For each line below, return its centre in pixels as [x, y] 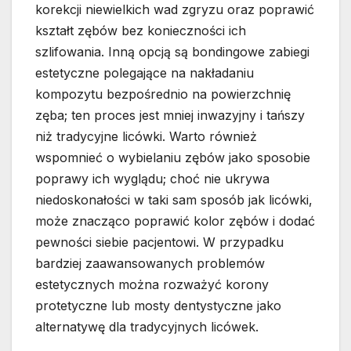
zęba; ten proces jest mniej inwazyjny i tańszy [170, 116]
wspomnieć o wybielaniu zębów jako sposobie [173, 158]
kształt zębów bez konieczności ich [141, 31]
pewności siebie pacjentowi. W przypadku [159, 242]
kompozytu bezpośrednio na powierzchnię [163, 94]
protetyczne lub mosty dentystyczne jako [158, 306]
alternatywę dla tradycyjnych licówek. [147, 327]
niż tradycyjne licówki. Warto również [146, 137]
